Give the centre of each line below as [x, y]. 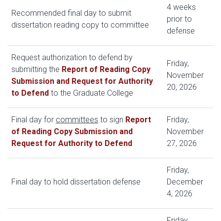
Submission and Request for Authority [82, 81]
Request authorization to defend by [72, 57]
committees [77, 120]
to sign [112, 120]
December [185, 182]
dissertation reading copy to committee [80, 25]
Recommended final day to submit [71, 13]
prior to [179, 19]
